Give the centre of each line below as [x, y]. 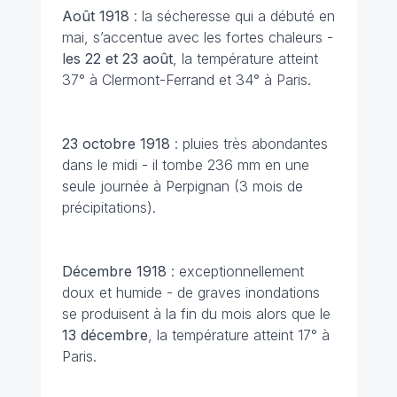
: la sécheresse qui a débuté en [234, 16]
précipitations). [109, 208]
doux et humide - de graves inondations [191, 293]
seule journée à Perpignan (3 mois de [182, 187]
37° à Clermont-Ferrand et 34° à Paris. [186, 80]
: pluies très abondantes [251, 144]
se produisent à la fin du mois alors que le [196, 314]
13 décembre [105, 335]
